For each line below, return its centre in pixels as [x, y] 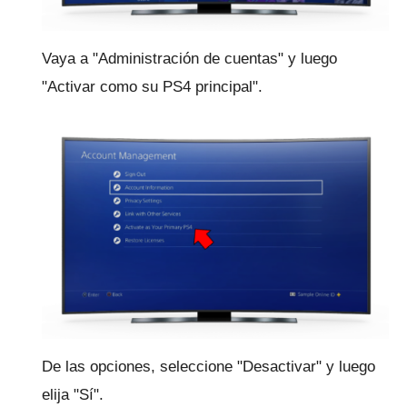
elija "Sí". [73, 395]
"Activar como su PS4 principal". [152, 86]
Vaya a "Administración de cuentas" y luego [189, 58]
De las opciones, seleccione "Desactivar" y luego [208, 367]
